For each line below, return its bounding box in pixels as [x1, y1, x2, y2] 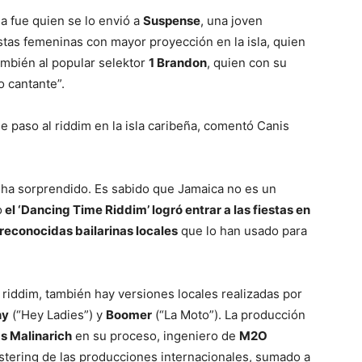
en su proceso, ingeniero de [72, 328, 239, 344]
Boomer [106, 307, 152, 323]
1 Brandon [149, 55, 207, 71]
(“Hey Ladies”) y [9, 307, 106, 323]
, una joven [200, 13, 263, 29]
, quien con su [207, 55, 287, 71]
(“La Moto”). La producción [152, 307, 305, 323]
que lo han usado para [178, 223, 307, 239]
